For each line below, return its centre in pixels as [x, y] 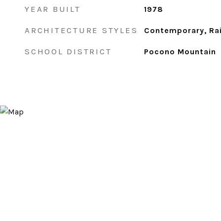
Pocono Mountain [180, 52]
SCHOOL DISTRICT [68, 51]
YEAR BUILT [53, 9]
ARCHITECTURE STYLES [81, 30]
